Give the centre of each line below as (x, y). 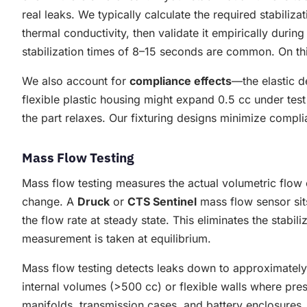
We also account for (76, 81)
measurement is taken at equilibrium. (116, 239)
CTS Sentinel (162, 202)
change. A (50, 202)
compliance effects (181, 81)
